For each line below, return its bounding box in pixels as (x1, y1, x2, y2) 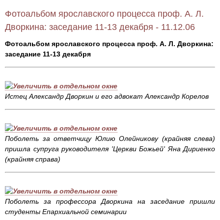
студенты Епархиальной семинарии (5, 208, 129, 216)
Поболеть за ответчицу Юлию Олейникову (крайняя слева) (5, 135, 215, 143)
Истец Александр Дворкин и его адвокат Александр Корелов (5, 92, 211, 101)
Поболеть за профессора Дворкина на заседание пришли (5, 197, 215, 206)
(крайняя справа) (5, 155, 62, 164)
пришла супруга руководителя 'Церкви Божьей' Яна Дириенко (5, 145, 215, 153)
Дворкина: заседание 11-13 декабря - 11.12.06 (5, 22, 195, 32)
